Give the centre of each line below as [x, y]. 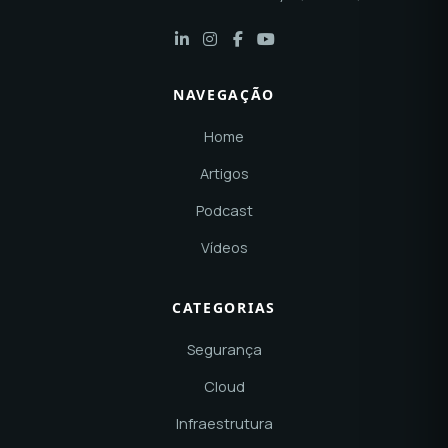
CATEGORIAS [224, 308]
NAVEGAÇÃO [224, 95]
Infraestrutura [224, 424]
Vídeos [224, 248]
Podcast [224, 211]
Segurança [224, 350]
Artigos [224, 174]
